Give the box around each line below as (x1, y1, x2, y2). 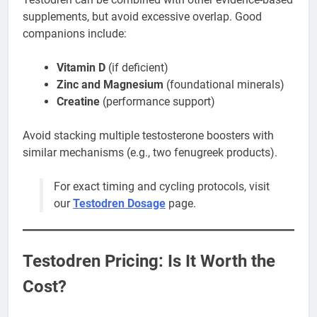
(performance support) (100, 94, 215, 108)
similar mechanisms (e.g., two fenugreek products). (23, 145, 277, 159)
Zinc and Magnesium (57, 77, 163, 91)
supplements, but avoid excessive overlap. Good (23, 9, 262, 23)
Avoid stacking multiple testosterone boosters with (23, 128, 274, 142)
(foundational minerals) (163, 77, 284, 91)
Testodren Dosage (73, 196, 166, 210)
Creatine (57, 94, 100, 108)
